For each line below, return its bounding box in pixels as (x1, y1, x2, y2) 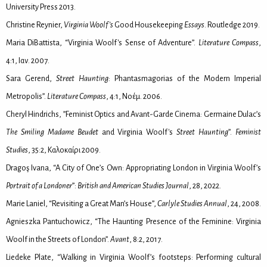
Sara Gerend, (6, 73, 56, 83)
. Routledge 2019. (204, 20, 260, 29)
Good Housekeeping (113, 20, 184, 29)
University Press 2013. (6, 2, 76, 11)
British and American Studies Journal (77, 181, 189, 190)
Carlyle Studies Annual (157, 198, 227, 208)
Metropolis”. (6, 91, 47, 101)
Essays (184, 20, 204, 29)
